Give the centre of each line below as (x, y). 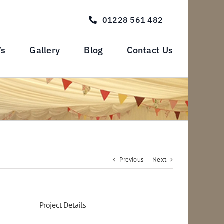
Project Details (63, 205)
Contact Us (150, 50)
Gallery (45, 50)
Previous (132, 160)
